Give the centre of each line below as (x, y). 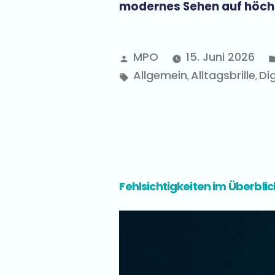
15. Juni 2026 (220, 57)
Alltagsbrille (223, 76)
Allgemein (161, 76)
